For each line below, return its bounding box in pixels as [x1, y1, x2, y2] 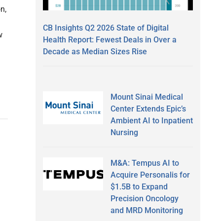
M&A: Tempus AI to [110, 158, 179, 168]
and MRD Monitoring [110, 205, 183, 215]
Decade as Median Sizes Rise [43, 46, 147, 56]
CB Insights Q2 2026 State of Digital [43, 23, 169, 33]
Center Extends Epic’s [110, 104, 186, 113]
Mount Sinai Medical [110, 92, 183, 102]
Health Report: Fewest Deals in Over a [43, 35, 177, 44]
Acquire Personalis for [110, 170, 190, 180]
